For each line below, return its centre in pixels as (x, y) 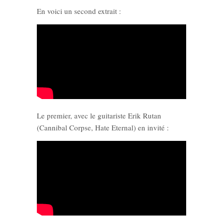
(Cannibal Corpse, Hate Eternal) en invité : (103, 128)
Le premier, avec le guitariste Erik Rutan (99, 116)
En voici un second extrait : (79, 11)
